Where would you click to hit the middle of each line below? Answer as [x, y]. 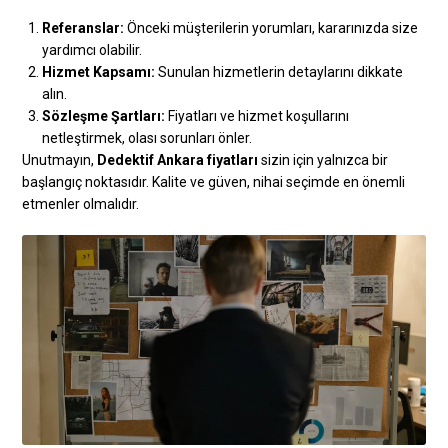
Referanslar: [83, 27]
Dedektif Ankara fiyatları [178, 159]
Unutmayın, [60, 159]
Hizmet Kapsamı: [99, 71]
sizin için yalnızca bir [323, 159]
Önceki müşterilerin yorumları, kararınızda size [271, 27]
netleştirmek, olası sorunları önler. [147, 137]
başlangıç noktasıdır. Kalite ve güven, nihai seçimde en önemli [214, 181]
